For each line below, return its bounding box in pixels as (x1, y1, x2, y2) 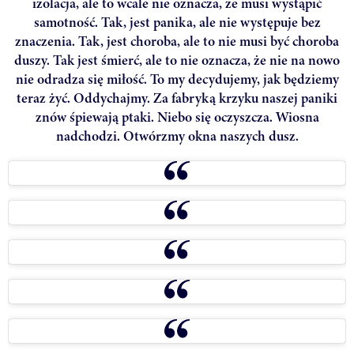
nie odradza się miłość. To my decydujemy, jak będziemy (15, 70, 339, 89)
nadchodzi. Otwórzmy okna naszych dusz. (55, 126, 299, 146)
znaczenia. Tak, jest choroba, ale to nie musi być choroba (15, 32, 339, 51)
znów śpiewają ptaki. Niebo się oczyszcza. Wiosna (35, 107, 319, 127)
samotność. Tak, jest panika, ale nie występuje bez (33, 13, 321, 32)
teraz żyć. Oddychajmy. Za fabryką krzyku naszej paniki (17, 88, 337, 108)
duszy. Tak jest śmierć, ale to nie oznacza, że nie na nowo (14, 51, 340, 70)
